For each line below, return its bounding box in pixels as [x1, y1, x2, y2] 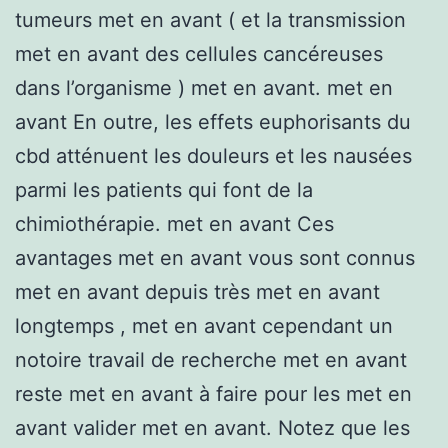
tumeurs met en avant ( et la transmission [15, 7, 406, 32]
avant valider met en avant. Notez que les [15, 415, 410, 440]
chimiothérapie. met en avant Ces [15, 211, 334, 236]
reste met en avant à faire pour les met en [15, 381, 412, 406]
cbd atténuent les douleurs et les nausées [15, 143, 412, 168]
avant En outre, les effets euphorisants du [15, 109, 411, 134]
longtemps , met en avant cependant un [15, 313, 393, 338]
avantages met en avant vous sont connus [15, 245, 415, 270]
